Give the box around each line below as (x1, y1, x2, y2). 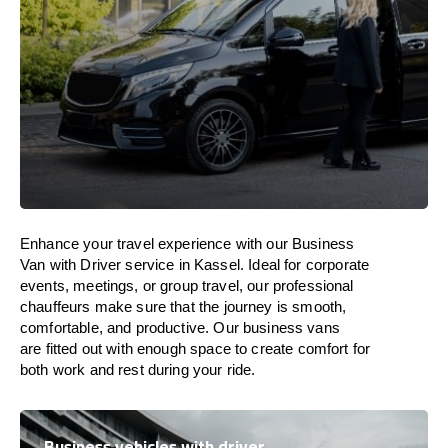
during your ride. (143, 361, 260, 378)
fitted (45, 340, 78, 357)
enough (137, 340, 186, 357)
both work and (20, 361, 119, 378)
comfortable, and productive (20, 319, 206, 336)
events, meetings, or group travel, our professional (20, 277, 354, 294)
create (251, 340, 298, 357)
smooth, (292, 298, 347, 315)
